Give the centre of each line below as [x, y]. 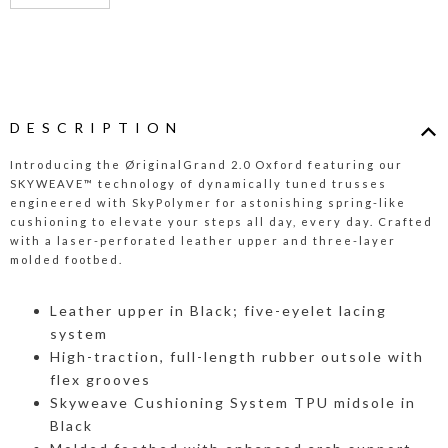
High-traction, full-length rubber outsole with [237, 356]
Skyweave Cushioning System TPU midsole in [233, 402]
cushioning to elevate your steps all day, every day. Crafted [221, 221]
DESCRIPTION [96, 127]
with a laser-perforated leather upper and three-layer [203, 240]
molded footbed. [66, 259]
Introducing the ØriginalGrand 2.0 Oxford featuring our [206, 164]
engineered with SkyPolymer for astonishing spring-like [208, 202]
